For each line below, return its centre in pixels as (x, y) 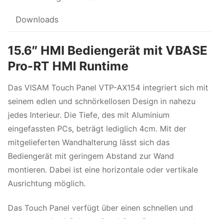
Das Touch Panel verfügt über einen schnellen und (100, 208)
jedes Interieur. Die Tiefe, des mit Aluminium (89, 115)
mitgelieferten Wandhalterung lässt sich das (89, 142)
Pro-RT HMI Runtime (68, 66)
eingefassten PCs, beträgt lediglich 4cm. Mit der (97, 128)
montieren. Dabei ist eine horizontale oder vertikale (103, 169)
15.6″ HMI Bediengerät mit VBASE (108, 51)
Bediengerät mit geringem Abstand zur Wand (91, 156)
